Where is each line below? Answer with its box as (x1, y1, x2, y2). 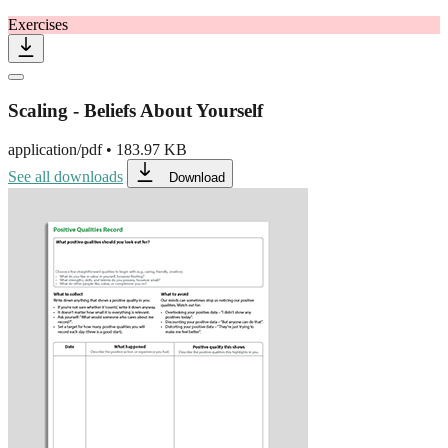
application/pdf (8, 140, 102, 158)
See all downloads (8, 167, 123, 185)
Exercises (8, 16, 68, 34)
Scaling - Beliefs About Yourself (8, 100, 263, 122)
